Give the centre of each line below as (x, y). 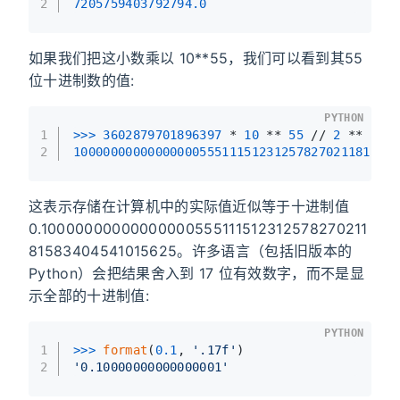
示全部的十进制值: (89, 295)
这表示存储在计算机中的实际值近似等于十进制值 (189, 206)
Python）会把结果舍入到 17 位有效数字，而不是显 (196, 273)
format (125, 350)
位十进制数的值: (82, 80)
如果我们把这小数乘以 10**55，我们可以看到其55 (196, 58)
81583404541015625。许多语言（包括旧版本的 (191, 250)
